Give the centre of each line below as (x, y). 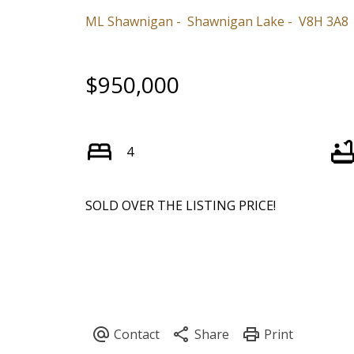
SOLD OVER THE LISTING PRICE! (180, 206)
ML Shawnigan (129, 22)
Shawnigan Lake (235, 22)
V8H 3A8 (323, 22)
